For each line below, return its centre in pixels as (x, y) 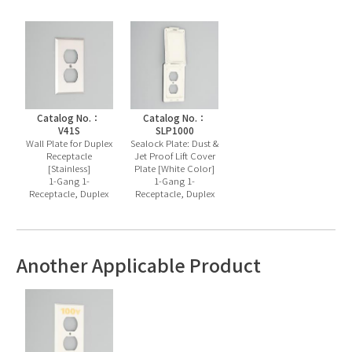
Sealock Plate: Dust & (175, 143)
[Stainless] (69, 169)
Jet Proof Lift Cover (174, 156)
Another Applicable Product (138, 264)
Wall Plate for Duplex (69, 143)
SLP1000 (174, 131)
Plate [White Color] (175, 169)
